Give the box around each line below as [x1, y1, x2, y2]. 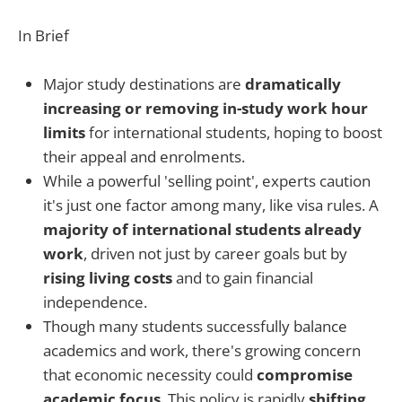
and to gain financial [172, 267, 313, 289]
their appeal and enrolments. [43, 146, 245, 168]
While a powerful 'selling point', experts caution [43, 170, 371, 192]
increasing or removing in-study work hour [43, 98, 368, 119]
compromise [257, 364, 353, 386]
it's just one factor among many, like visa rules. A [43, 195, 379, 216]
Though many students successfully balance [43, 316, 347, 337]
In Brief [18, 25, 69, 47]
